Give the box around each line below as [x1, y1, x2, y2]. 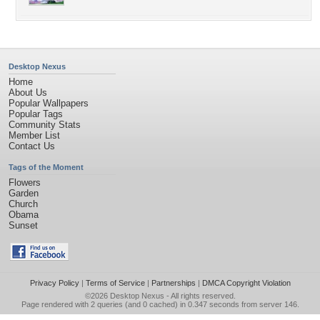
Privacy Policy [29, 279, 79, 287]
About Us [9, 87, 47, 98]
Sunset [9, 220, 38, 231]
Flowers [9, 177, 41, 188]
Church [9, 199, 38, 209]
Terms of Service [85, 279, 145, 287]
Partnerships [151, 279, 196, 287]
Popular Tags [9, 109, 63, 119]
